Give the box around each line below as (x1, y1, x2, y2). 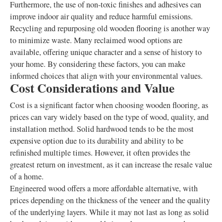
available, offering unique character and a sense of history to (10, 47, 202, 58)
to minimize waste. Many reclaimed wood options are (10, 35, 182, 46)
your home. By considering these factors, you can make (10, 58, 185, 70)
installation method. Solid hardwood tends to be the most (10, 123, 194, 135)
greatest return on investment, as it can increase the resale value (10, 159, 212, 170)
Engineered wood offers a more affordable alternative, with (10, 183, 198, 194)
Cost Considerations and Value (10, 79, 174, 98)
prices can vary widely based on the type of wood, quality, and (10, 111, 209, 123)
